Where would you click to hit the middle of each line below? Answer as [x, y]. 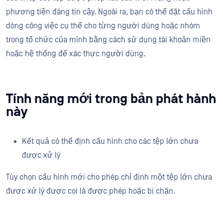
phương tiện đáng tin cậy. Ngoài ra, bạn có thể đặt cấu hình [109, 12]
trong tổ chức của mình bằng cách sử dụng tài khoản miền [108, 40]
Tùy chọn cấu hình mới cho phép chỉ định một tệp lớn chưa [109, 177]
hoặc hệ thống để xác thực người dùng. [76, 54]
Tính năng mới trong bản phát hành [111, 99]
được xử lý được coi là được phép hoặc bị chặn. [91, 191]
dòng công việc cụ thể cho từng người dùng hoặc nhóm [103, 26]
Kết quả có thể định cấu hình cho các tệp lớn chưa [110, 141]
